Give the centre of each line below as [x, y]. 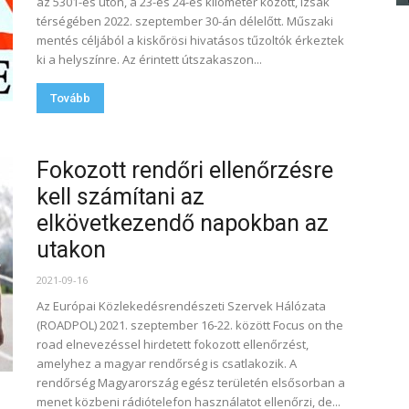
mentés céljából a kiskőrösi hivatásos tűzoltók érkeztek [190, 40]
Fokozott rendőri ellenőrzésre [185, 170]
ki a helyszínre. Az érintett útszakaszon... [149, 59]
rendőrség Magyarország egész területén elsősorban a [191, 383]
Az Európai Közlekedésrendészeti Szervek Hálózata [181, 306]
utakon [71, 250]
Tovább [70, 98]
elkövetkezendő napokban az [183, 223]
